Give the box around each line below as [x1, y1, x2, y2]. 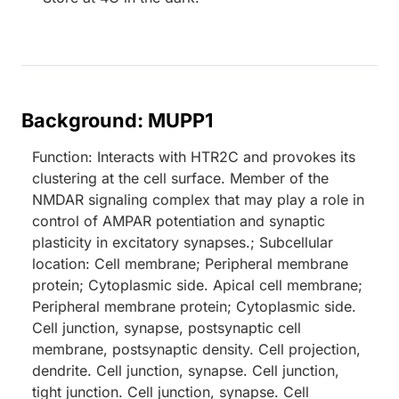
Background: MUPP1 [21, 109, 213, 133]
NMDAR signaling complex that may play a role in [32, 191, 364, 209]
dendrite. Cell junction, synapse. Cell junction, [32, 362, 339, 380]
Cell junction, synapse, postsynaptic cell [32, 319, 301, 338]
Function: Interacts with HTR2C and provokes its [32, 148, 355, 167]
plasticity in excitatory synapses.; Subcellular [32, 233, 333, 252]
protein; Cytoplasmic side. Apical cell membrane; [32, 276, 362, 295]
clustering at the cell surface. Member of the [32, 169, 329, 188]
